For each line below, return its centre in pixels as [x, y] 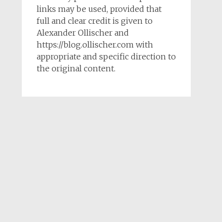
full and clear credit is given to [94, 21]
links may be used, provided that [99, 9]
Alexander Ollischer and [83, 33]
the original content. [76, 68]
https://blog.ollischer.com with [95, 45]
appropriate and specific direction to [106, 56]
